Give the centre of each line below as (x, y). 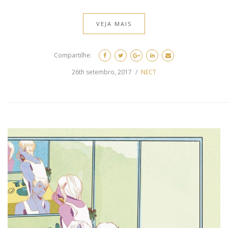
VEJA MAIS (114, 23)
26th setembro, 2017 (102, 72)
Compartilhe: (73, 55)
